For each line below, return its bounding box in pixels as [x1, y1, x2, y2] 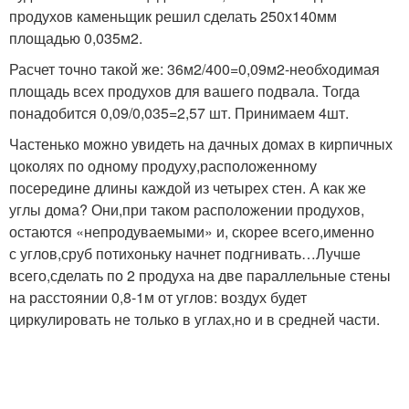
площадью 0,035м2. [9, 26, 142, 48]
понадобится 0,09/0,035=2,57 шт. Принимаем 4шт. [9, 101, 349, 123]
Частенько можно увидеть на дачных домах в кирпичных [9, 132, 393, 154]
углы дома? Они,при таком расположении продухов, [9, 198, 364, 220]
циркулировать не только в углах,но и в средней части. [9, 308, 380, 330]
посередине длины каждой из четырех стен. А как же [9, 176, 366, 198]
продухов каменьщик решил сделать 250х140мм [9, 5, 337, 26]
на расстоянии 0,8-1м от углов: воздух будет [9, 286, 307, 308]
